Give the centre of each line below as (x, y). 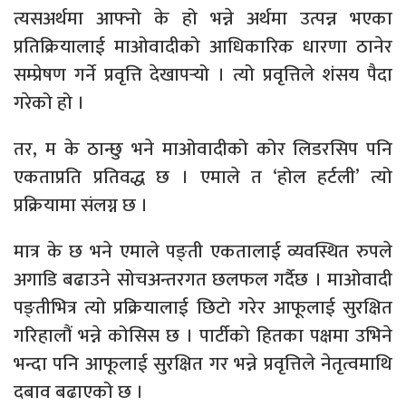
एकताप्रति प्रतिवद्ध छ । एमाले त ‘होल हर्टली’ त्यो (203, 177)
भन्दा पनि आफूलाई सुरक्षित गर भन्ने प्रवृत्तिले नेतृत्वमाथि (203, 363)
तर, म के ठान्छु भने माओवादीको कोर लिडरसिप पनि (203, 149)
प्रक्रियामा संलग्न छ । (81, 205)
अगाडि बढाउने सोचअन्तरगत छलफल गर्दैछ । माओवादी (203, 279)
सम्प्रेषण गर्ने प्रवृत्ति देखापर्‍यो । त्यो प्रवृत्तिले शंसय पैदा (203, 74)
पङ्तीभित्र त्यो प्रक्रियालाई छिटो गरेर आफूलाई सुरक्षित (203, 307)
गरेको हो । (49, 102)
